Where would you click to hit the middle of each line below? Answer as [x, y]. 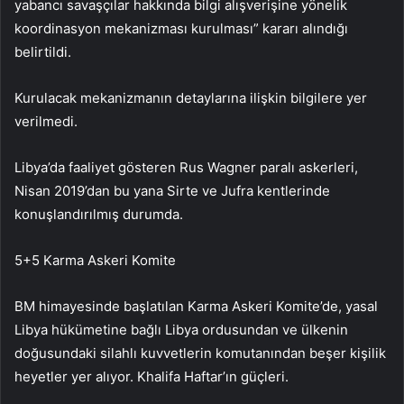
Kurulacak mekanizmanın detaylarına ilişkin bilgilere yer [191, 97]
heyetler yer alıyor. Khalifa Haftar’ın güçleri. [151, 376]
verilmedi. [46, 121]
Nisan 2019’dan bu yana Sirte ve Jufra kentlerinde [172, 190]
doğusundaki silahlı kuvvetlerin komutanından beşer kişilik [200, 353]
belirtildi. [43, 51]
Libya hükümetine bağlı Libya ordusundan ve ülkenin [181, 329]
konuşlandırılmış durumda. [99, 214]
